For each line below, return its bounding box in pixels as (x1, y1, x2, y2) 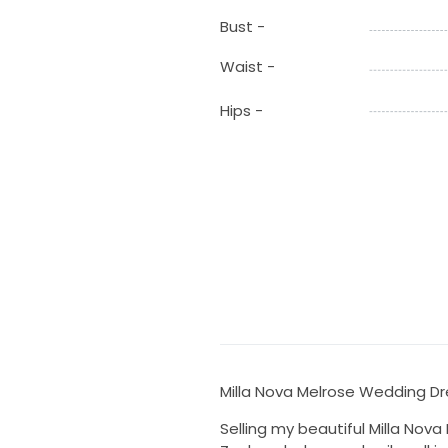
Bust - (219, 16, 265, 38)
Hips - (219, 100, 263, 122)
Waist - (219, 56, 275, 78)
